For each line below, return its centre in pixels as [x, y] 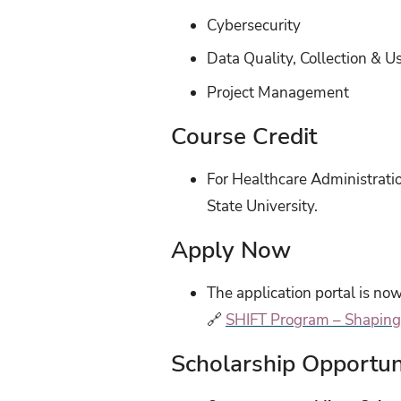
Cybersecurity [254, 26]
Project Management [278, 92]
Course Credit [244, 136]
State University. [263, 206]
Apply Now [231, 250]
